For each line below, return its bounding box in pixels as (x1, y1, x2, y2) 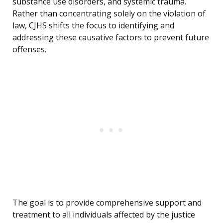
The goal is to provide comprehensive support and (12, 197, 202, 209)
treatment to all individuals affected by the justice (12, 209, 195, 221)
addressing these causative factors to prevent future (12, 32, 209, 43)
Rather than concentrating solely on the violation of (12, 8, 206, 19)
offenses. (12, 44, 46, 55)
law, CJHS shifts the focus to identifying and (12, 20, 174, 31)
